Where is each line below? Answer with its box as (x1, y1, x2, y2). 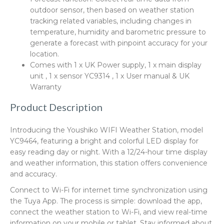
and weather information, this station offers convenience (10, 158, 207, 167)
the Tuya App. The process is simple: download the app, (10, 196, 202, 205)
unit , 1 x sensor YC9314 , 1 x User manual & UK (30, 71, 189, 80)
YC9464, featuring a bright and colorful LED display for (10, 136, 198, 145)
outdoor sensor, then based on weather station (30, 5, 194, 14)
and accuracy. (10, 169, 57, 178)
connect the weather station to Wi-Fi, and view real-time (10, 207, 207, 216)
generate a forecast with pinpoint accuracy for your (30, 38, 207, 47)
